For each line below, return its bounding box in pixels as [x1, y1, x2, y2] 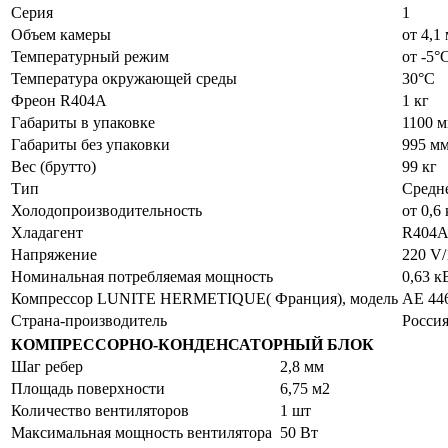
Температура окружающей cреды [11, 69, 237, 87]
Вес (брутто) [11, 157, 96, 175]
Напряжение [11, 245, 97, 263]
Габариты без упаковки [11, 135, 170, 153]
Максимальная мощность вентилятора [11, 423, 272, 441]
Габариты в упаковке [11, 113, 155, 131]
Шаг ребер [11, 357, 83, 375]
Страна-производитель [11, 311, 167, 329]
